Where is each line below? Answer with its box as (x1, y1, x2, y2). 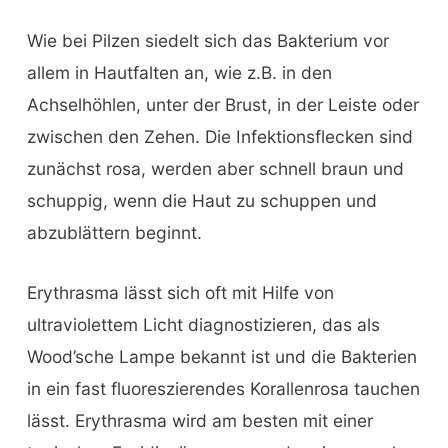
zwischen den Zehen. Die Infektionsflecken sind (26, 126, 413, 148)
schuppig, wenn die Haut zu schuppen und (26, 190, 377, 212)
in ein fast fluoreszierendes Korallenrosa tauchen (26, 378, 420, 400)
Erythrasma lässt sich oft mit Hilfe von (26, 282, 334, 304)
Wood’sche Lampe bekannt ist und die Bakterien (26, 346, 417, 368)
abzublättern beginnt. (26, 222, 202, 244)
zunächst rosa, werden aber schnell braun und (26, 158, 404, 180)
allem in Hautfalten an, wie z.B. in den (26, 62, 332, 84)
